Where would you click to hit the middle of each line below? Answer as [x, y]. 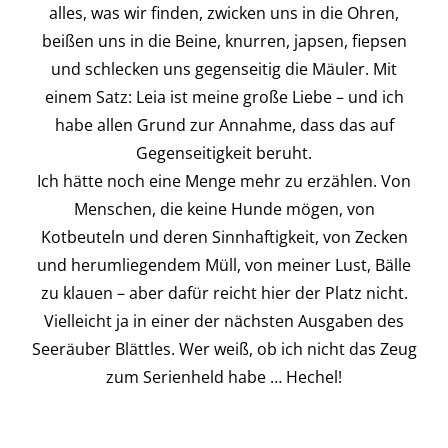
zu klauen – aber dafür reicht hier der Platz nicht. [224, 293]
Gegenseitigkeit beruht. [224, 153]
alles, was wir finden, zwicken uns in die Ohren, [224, 13]
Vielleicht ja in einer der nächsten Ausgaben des [224, 321]
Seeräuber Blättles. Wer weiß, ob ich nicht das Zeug [224, 349]
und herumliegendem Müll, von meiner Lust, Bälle [224, 265]
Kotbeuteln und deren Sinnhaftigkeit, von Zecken [224, 237]
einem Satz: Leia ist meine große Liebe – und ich [224, 97]
